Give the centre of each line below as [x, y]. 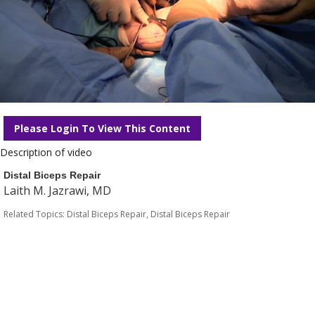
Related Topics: [35, 214]
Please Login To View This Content [102, 128]
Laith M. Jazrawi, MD [57, 191]
